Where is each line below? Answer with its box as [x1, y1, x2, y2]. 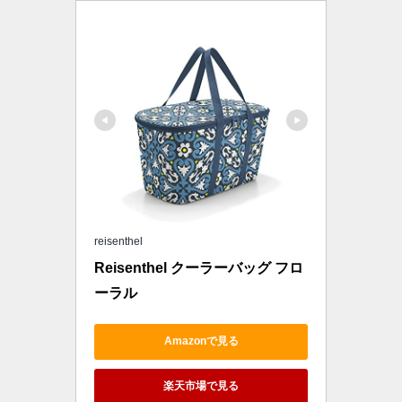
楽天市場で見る [163, 380, 239, 393]
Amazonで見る [163, 335, 239, 348]
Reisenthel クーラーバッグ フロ [94, 259, 303, 275]
